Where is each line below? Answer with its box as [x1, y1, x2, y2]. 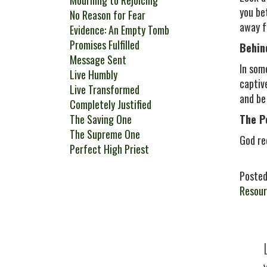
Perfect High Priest [70, 141, 149, 157]
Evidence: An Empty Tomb [70, 22, 169, 38]
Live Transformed [70, 82, 139, 97]
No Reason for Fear [70, 7, 145, 23]
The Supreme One [70, 126, 140, 142]
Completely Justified [70, 97, 151, 112]
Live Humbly [70, 67, 117, 82]
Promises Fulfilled [70, 37, 139, 52]
